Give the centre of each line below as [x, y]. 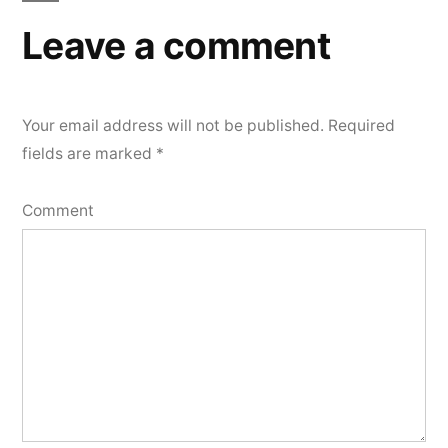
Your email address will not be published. [173, 125]
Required [359, 125]
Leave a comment [176, 45]
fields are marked [89, 153]
